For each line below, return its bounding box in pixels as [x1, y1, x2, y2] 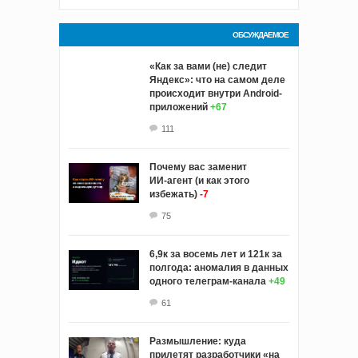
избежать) [149, 189, 197, 201]
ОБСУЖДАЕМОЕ [233, 30, 288, 40]
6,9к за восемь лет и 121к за [149, 249, 282, 261]
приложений [149, 101, 208, 113]
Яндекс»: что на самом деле [149, 74, 285, 86]
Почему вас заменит [149, 161, 247, 173]
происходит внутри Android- [149, 88, 282, 100]
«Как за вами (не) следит [149, 61, 267, 73]
